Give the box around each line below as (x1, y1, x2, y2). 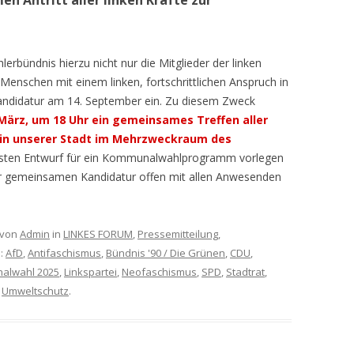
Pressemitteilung (137, 227, 218, 242)
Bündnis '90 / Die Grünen (106, 246, 225, 261)
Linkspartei (64, 265, 117, 280)
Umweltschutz (2, 284, 69, 299)
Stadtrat (226, 265, 265, 280)
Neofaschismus (122, 265, 197, 280)
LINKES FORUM (63, 227, 133, 242)
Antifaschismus (28, 246, 101, 261)
